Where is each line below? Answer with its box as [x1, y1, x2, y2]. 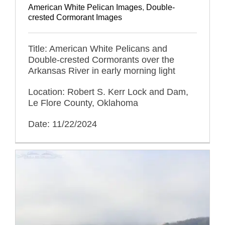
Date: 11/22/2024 [28, 119, 97, 129]
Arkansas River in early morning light [28, 65, 175, 76]
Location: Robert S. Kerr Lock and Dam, [28, 86, 188, 97]
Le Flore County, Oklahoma [28, 97, 138, 108]
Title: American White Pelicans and [28, 43, 167, 54]
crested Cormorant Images [28, 13, 122, 22]
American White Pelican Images [28, 3, 142, 12]
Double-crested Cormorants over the [28, 54, 174, 65]
